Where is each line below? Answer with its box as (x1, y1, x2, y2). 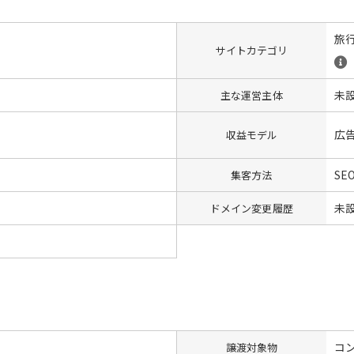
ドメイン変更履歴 (209, 200, 293, 216)
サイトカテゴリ (215, 43, 288, 58)
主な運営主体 (220, 87, 283, 103)
